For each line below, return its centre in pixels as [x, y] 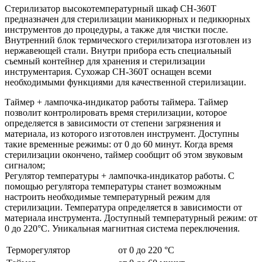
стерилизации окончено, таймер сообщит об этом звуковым [124, 154]
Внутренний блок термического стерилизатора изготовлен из [128, 40]
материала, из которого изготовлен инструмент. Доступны [122, 133]
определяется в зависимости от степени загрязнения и [113, 123]
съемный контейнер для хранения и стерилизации [105, 61]
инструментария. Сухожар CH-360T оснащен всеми [108, 71]
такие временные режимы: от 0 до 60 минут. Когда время [119, 144]
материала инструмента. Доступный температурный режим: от [131, 218]
